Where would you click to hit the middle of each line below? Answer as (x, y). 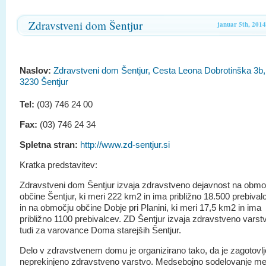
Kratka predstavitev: (58, 165)
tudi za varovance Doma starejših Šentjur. (100, 230)
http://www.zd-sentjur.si (125, 145)
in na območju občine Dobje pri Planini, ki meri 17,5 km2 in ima (140, 208)
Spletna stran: (49, 145)
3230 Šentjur (44, 82)
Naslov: (35, 71)
